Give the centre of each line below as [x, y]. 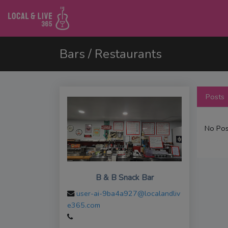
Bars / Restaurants [111, 54]
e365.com [84, 205]
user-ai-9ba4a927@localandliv [128, 193]
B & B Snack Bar [124, 177]
